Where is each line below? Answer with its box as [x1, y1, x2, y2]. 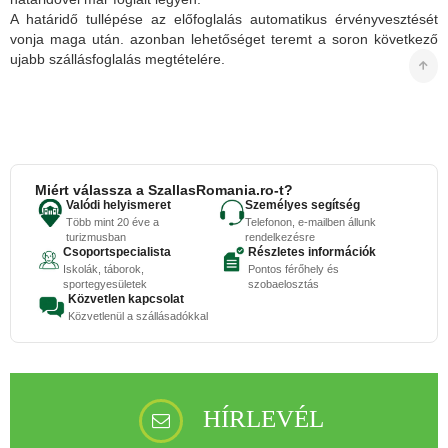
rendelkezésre [244, 231, 315, 244]
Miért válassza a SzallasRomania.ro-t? [35, 182, 293, 199]
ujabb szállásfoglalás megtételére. [10, 51, 225, 68]
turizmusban [65, 231, 126, 244]
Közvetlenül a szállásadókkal [68, 310, 209, 323]
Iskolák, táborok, [62, 263, 144, 276]
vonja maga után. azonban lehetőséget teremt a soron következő [10, 31, 438, 48]
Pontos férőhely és [247, 263, 339, 276]
